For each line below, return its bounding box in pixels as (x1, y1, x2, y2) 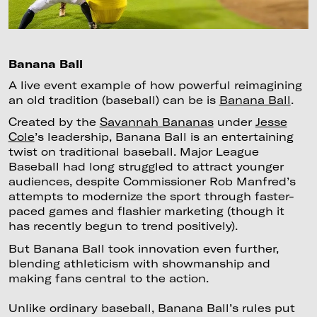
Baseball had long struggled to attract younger (8, 160, 284, 173)
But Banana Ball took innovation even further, (8, 242, 279, 255)
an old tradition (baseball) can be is (8, 93, 219, 106)
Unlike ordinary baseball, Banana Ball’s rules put (8, 301, 295, 315)
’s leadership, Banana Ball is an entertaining (34, 130, 294, 144)
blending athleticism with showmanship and (8, 257, 270, 270)
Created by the (8, 115, 100, 129)
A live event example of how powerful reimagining (8, 78, 302, 91)
